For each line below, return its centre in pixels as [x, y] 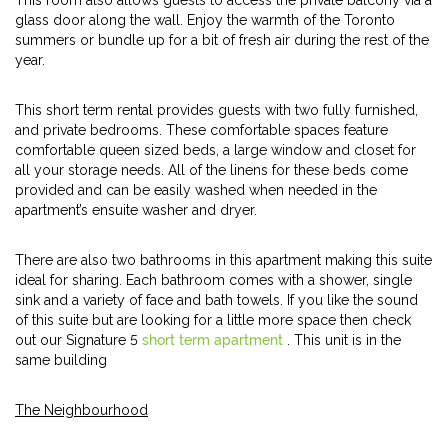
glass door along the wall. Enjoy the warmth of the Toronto [205, 20]
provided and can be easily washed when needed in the [196, 190]
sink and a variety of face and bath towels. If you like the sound [216, 300]
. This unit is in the [344, 340]
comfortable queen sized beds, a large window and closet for [215, 150]
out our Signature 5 [78, 340]
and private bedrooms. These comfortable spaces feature [201, 130]
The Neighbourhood [81, 410]
